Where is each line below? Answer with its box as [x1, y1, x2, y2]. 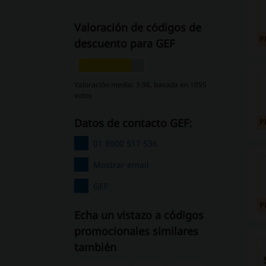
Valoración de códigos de [74, 20, 201, 34]
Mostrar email [93, 159, 149, 170]
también [74, 240, 116, 254]
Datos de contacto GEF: [81, 116, 192, 130]
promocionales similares [74, 224, 198, 238]
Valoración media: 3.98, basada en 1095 [74, 80, 207, 90]
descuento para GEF [74, 36, 175, 50]
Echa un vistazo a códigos [74, 208, 204, 222]
